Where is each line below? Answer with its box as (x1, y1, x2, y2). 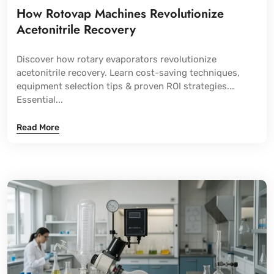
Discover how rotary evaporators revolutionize (17, 53, 217, 65)
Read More (17, 122, 59, 133)
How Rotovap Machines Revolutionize (17, 4, 224, 23)
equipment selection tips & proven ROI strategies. (17, 80, 229, 92)
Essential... (17, 94, 63, 105)
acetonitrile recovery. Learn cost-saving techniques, (17, 67, 240, 78)
